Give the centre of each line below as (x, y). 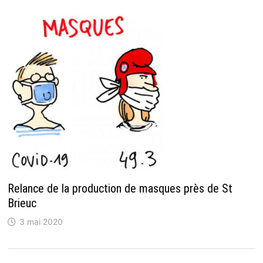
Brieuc (22, 203)
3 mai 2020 (41, 221)
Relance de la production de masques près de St (120, 188)
